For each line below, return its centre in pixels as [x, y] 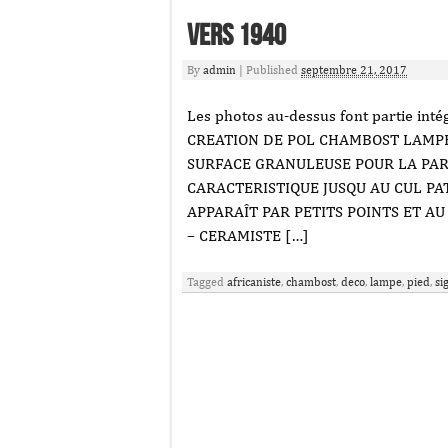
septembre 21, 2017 [354, 70]
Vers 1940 [236, 36]
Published [273, 70]
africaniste [254, 282]
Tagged [207, 282]
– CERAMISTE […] [248, 235]
